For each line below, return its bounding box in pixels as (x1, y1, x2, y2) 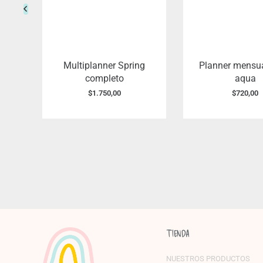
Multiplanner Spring (63, 60, 146, 72)
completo (85, 73, 124, 85)
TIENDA (166, 228, 190, 240)
